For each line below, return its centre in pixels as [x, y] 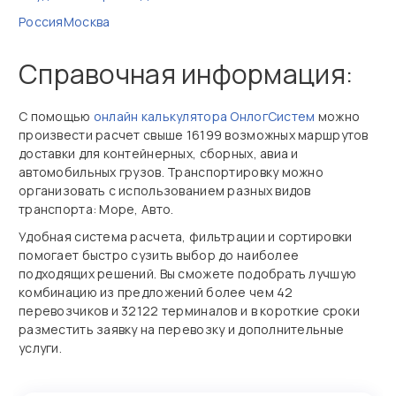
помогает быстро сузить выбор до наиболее [159, 255]
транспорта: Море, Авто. [96, 209]
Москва [87, 22]
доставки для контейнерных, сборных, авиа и [159, 153]
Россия [41, 22]
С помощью [56, 116]
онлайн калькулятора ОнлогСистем [204, 116]
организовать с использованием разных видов [165, 190]
